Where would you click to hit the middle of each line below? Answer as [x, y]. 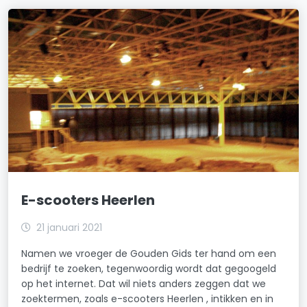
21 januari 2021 [70, 227]
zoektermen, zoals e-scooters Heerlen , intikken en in [148, 298]
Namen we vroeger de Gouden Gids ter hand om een [149, 253]
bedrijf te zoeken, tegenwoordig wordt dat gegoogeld [149, 268]
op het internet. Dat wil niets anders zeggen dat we [144, 283]
